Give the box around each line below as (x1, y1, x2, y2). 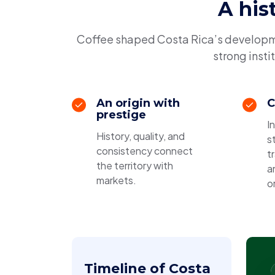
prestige (96, 108, 146, 122)
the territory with (96, 159, 173, 172)
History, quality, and (96, 130, 185, 142)
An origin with (96, 96, 180, 110)
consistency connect (96, 144, 193, 157)
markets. (96, 174, 136, 187)
